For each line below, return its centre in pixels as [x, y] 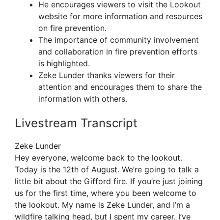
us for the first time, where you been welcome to [106, 193]
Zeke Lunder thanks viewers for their [107, 75]
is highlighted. [64, 64]
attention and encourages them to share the [120, 87]
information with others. [83, 99]
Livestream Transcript [76, 123]
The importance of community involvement [119, 40]
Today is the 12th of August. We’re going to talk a [107, 170]
